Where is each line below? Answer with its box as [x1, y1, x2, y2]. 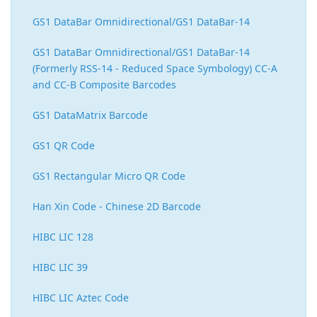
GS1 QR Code [33, 139, 95, 153]
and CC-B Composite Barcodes [33, 78, 176, 92]
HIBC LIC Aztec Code [33, 291, 129, 305]
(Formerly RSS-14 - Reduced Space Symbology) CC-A [33, 62, 277, 76]
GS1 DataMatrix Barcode [33, 108, 148, 122]
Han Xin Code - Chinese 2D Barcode [33, 200, 201, 214]
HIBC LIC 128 [33, 230, 93, 244]
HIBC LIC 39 [33, 260, 88, 275]
